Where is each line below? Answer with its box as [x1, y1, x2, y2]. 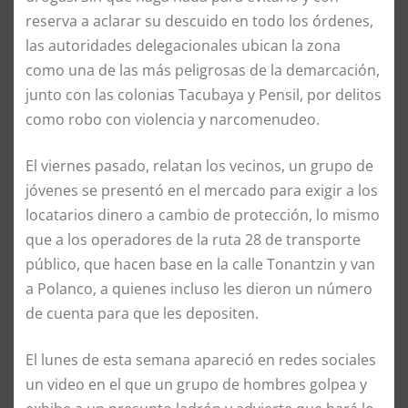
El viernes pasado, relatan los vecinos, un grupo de [25, 155, 373, 176]
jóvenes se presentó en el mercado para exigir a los [25, 179, 378, 200]
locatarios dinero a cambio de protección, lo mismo [25, 204, 380, 225]
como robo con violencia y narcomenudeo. [25, 108, 320, 129]
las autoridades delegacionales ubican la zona [25, 35, 341, 56]
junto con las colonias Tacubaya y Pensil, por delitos [25, 84, 382, 105]
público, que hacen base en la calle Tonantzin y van [25, 253, 375, 274]
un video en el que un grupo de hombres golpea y [25, 373, 367, 394]
